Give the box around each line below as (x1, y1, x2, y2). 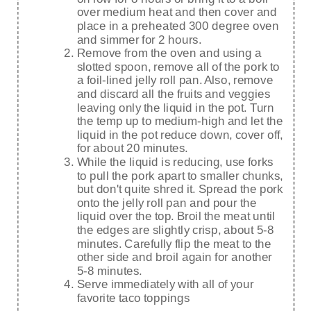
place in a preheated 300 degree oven (76, 19, 279, 34)
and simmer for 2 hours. (76, 33, 201, 47)
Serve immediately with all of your (76, 278, 254, 292)
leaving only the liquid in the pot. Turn (76, 101, 274, 115)
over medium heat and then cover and (76, 6, 277, 20)
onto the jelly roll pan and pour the (76, 196, 257, 210)
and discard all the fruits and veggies (76, 87, 271, 102)
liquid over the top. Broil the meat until (76, 210, 276, 224)
